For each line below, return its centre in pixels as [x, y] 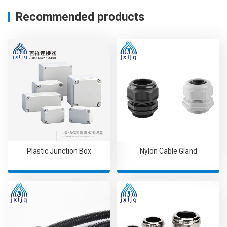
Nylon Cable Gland [168, 151]
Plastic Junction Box [59, 151]
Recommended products [80, 17]
